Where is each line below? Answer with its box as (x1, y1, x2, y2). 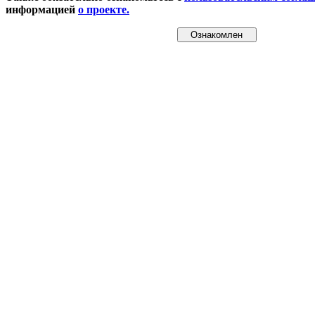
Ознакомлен (191, 30, 243, 41)
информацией (6, 4, 78, 16)
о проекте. (78, 4, 129, 16)
